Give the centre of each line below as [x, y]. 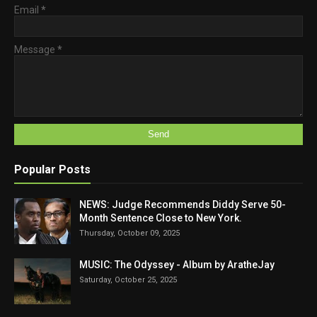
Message [36, 49]
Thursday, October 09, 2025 [129, 233]
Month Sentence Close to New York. [161, 218]
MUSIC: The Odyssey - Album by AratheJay [177, 264]
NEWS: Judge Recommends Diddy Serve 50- [183, 204]
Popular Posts [52, 169]
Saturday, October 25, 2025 [128, 279]
